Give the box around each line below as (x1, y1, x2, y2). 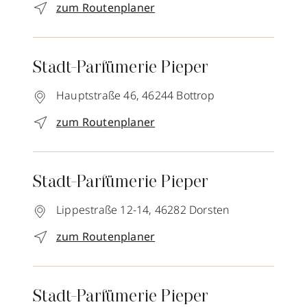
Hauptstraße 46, (56, 88, 139, 103)
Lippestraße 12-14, (56, 202, 152, 218)
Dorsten (189, 202, 230, 218)
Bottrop (176, 88, 214, 103)
